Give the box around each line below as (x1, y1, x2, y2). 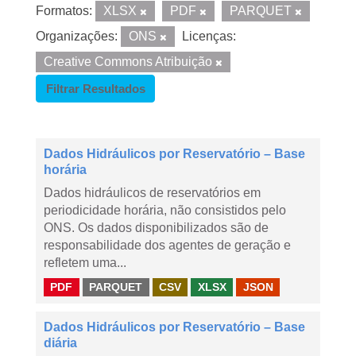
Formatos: (36, 4, 92, 17)
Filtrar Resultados (45, 82, 145, 95)
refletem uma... (44, 256, 126, 269)
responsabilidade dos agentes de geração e (44, 238, 291, 252)
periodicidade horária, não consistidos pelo (44, 203, 286, 217)
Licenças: (182, 29, 236, 43)
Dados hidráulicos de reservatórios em (44, 186, 261, 199)
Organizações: (36, 29, 118, 43)
